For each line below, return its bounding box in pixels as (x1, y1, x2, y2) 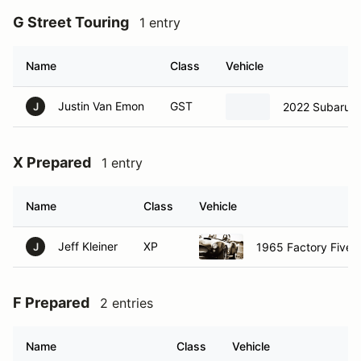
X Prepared (13, 154, 91, 171)
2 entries (100, 295, 153, 311)
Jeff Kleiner (58, 239, 118, 253)
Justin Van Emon (58, 99, 144, 113)
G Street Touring (13, 14, 129, 31)
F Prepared (13, 294, 89, 311)
